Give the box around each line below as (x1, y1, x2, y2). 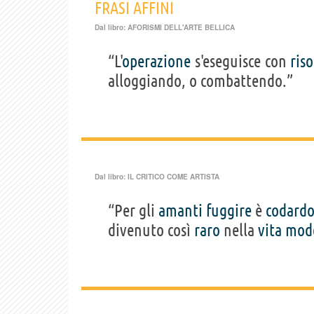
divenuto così (108, 221, 194, 240)
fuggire (206, 201, 252, 221)
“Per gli (108, 201, 158, 221)
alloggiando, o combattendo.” (108, 71, 293, 91)
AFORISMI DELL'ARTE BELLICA (128, 22, 235, 33)
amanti (158, 201, 203, 221)
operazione (123, 52, 191, 71)
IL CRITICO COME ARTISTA (128, 172, 219, 182)
